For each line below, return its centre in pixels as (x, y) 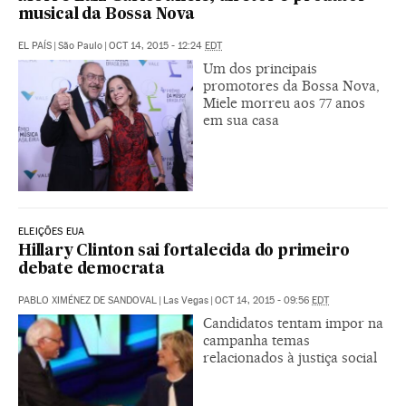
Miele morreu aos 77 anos (284, 102)
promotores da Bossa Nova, (291, 85)
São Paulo (80, 45)
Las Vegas (186, 300)
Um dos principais (260, 68)
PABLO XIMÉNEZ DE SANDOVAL (87, 300)
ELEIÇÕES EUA (52, 231)
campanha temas (256, 340)
